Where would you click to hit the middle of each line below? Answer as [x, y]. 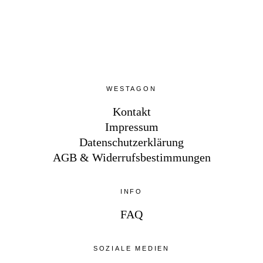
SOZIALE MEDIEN [131, 248]
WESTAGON [131, 88]
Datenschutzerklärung [131, 142]
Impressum [131, 127]
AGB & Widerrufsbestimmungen [131, 157]
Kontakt [131, 111]
